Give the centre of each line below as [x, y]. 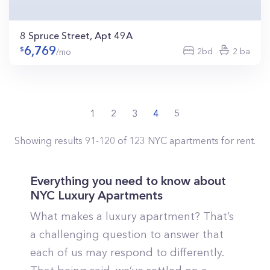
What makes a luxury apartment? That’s [132, 216]
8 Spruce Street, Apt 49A [76, 36]
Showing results [50, 140]
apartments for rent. [211, 140]
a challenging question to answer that [127, 234]
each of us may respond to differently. [127, 253]
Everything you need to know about [128, 181]
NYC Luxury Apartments [96, 195]
